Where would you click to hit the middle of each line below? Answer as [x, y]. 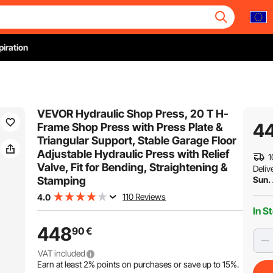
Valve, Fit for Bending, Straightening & [133, 167]
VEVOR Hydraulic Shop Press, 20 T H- [133, 114]
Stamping [62, 181]
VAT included [62, 253]
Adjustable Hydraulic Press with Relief [133, 154]
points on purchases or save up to [159, 264]
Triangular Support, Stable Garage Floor [137, 140]
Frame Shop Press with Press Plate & [130, 127]
